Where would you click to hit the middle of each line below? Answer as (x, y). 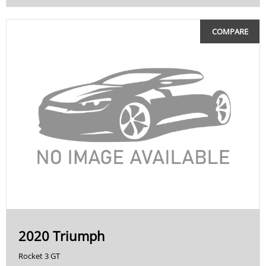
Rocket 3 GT (39, 256)
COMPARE (230, 31)
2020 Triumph (62, 236)
